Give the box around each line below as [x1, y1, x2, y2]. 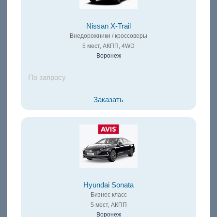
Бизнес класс [90, 191, 127, 199]
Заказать [93, 96, 124, 104]
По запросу [28, 74, 66, 82]
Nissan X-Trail [86, 22, 131, 31]
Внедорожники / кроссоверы [70, 32, 147, 40]
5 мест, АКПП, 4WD [82, 43, 135, 50]
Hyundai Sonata [83, 181, 134, 189]
